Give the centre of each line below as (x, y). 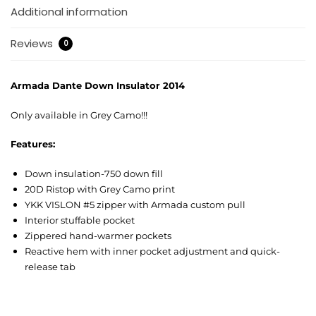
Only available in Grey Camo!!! (79, 115)
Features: (33, 144)
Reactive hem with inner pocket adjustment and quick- (152, 251)
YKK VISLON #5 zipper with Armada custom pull (135, 204)
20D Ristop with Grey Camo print (100, 189)
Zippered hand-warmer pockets (98, 235)
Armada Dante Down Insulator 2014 (98, 86)
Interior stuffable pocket (80, 220)
